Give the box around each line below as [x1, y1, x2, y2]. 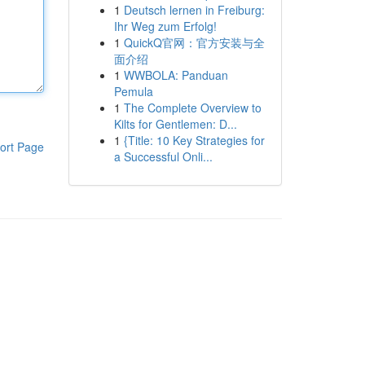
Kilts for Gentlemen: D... [113, 116, 237, 132]
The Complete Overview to [123, 99, 262, 116]
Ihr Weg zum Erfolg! [113, 18, 217, 34]
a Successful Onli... [113, 148, 213, 165]
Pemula [113, 83, 153, 99]
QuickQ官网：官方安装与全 [123, 34, 265, 51]
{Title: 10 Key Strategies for [123, 132, 265, 148]
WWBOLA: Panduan [123, 67, 228, 83]
